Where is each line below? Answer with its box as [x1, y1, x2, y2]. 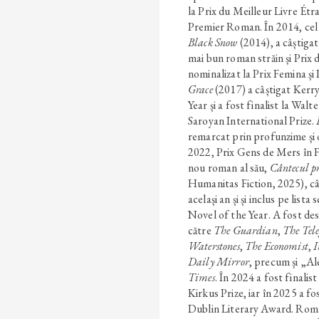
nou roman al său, [188, 159, 270, 175]
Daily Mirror [188, 253, 249, 269]
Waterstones [188, 238, 240, 253]
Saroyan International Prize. [188, 113, 317, 128]
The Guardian [213, 222, 278, 238]
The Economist [244, 238, 308, 253]
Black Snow [188, 34, 238, 50]
